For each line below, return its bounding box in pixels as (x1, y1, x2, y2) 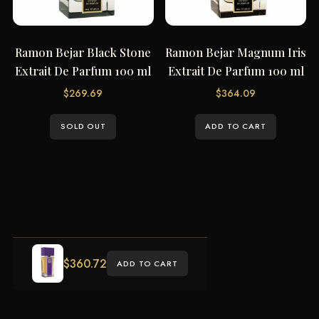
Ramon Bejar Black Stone (15, 44, 152, 61)
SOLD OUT (60, 120, 107, 132)
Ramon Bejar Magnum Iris (165, 44, 307, 61)
